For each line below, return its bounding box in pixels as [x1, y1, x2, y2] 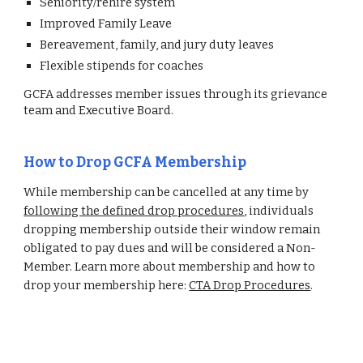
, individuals [244, 203, 314, 218]
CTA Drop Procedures [189, 278, 311, 293]
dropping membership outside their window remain [23, 222, 321, 237]
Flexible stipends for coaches [40, 58, 204, 73]
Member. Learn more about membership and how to [23, 259, 316, 274]
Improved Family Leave [40, 16, 173, 31]
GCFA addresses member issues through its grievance [23, 87, 328, 101]
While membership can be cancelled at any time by [23, 185, 310, 199]
